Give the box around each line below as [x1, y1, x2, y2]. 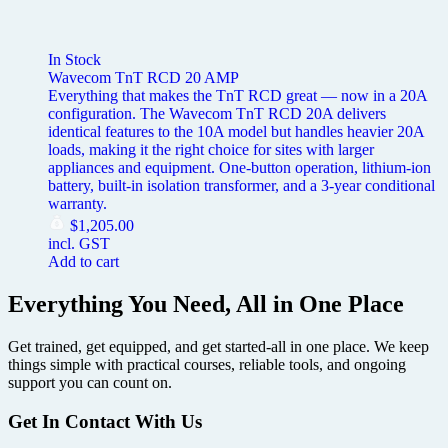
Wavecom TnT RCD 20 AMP [48, 69, 239, 87]
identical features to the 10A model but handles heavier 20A [48, 123, 424, 141]
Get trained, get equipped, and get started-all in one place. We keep [8, 337, 429, 355]
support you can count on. [8, 373, 172, 391]
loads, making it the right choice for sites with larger [48, 141, 374, 159]
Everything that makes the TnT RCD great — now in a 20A [48, 87, 427, 105]
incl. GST [48, 235, 110, 253]
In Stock [48, 51, 101, 69]
